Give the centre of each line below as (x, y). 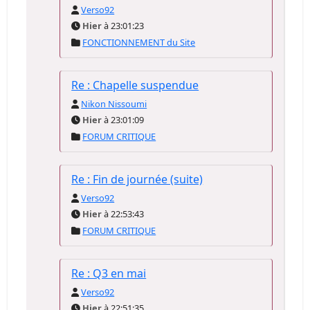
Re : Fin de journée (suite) (137, 179)
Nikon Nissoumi (114, 104)
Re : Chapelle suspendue (135, 85)
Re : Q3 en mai (109, 273)
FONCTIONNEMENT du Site (139, 42)
